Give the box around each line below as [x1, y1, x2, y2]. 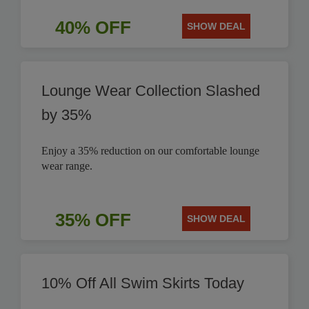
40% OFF [54, 17, 131, 38]
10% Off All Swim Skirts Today [41, 275, 244, 292]
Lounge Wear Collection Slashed [41, 82, 260, 99]
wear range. [41, 160, 92, 172]
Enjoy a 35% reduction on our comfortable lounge [41, 145, 259, 157]
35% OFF [54, 210, 131, 230]
